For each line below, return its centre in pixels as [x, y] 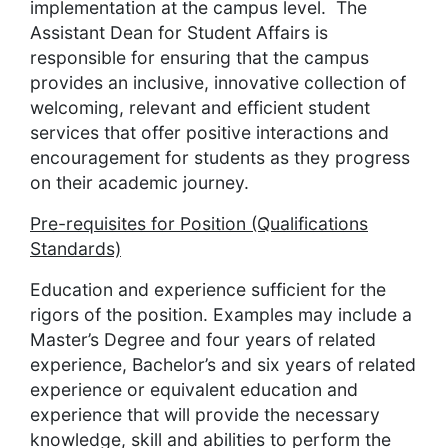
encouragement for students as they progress [220, 158]
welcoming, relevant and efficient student [200, 108]
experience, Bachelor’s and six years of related [223, 365]
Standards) [75, 249]
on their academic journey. [139, 183]
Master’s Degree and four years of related [203, 340]
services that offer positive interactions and [209, 133]
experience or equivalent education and [194, 390]
